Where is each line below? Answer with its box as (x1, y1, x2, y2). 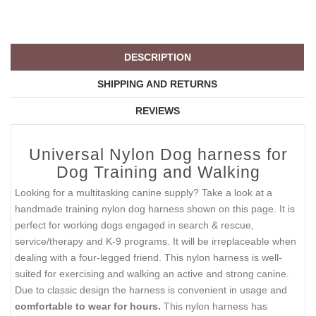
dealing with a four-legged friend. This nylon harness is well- (15, 252, 282, 264)
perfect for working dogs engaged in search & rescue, (15, 219, 254, 231)
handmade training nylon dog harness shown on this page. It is (15, 203, 295, 215)
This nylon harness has (161, 300, 267, 312)
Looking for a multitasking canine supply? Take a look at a (15, 187, 272, 199)
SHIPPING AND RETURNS (97, 78, 217, 90)
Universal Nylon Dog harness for (28, 145, 288, 164)
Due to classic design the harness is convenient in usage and (15, 284, 287, 296)
